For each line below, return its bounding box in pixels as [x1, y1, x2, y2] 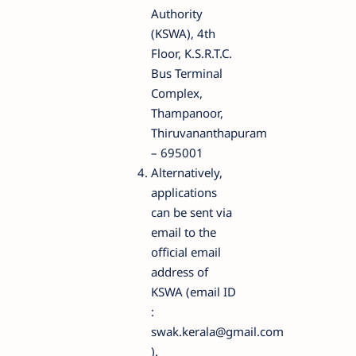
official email [151, 243, 221, 260]
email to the [151, 223, 216, 240]
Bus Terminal [151, 64, 222, 81]
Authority [151, 5, 203, 21]
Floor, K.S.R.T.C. [151, 44, 232, 61]
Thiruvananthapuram [151, 124, 267, 141]
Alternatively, [151, 164, 222, 180]
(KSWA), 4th [151, 25, 215, 41]
